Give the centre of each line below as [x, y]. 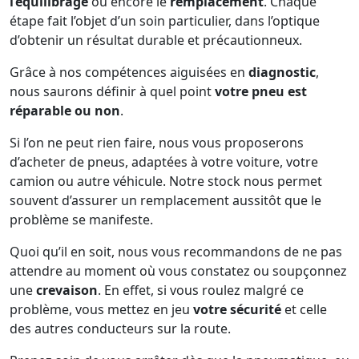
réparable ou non [65, 111]
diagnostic [282, 72]
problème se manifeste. [81, 220]
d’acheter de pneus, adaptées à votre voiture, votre [164, 162]
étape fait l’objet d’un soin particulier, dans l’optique [165, 21]
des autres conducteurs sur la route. [120, 329]
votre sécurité [237, 309]
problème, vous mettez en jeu [101, 309]
